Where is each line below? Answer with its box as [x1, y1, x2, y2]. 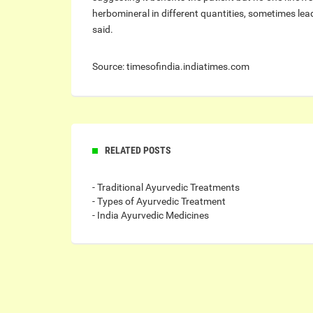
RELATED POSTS [105, 145, 171, 156]
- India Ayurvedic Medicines [92, 210, 209, 221]
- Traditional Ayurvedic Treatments [92, 182, 240, 193]
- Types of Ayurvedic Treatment [92, 196, 226, 207]
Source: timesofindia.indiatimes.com [92, 61, 249, 72]
